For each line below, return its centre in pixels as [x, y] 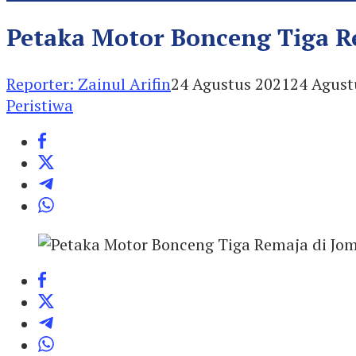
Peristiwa [40, 105]
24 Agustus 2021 [230, 83]
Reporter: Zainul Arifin [89, 83]
